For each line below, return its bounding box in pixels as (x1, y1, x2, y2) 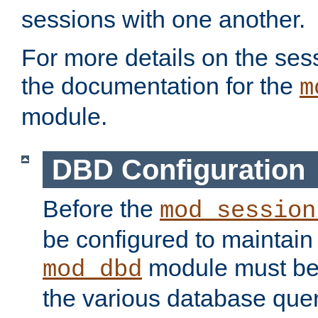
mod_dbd (43, 256, 142, 284)
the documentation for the (21, 72, 300, 100)
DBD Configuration (51, 153, 305, 185)
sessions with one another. (21, 6, 305, 33)
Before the (43, 195, 160, 223)
